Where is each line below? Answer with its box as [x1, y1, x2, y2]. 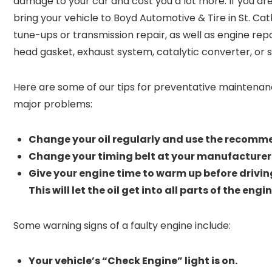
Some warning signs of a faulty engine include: [13, 219, 231, 233]
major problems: [13, 97, 95, 111]
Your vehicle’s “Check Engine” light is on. [29, 254, 237, 268]
